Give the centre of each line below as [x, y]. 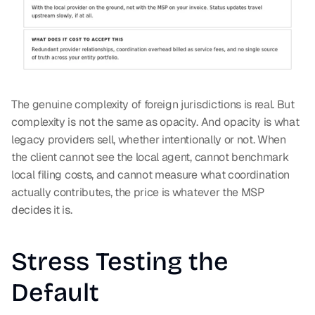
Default [55, 293]
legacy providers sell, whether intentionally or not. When [149, 140]
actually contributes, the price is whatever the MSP [138, 193]
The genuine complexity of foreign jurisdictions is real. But [153, 105]
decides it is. [42, 210]
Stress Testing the [120, 262]
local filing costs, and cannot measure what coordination [151, 175]
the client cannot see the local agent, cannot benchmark [150, 157]
